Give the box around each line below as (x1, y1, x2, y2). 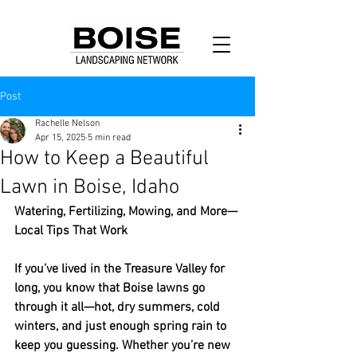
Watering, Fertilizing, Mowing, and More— (14, 204, 237, 220)
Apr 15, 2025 (35, 132, 85, 143)
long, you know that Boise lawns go (14, 280, 208, 296)
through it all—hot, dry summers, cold (14, 300, 223, 316)
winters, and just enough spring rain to (14, 319, 229, 335)
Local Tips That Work (14, 223, 127, 239)
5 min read (88, 132, 131, 143)
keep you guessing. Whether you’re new (14, 338, 233, 354)
